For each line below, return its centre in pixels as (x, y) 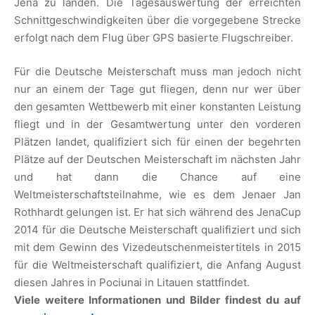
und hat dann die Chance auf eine (157, 176)
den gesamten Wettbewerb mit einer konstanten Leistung (157, 106)
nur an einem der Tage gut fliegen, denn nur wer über (157, 89)
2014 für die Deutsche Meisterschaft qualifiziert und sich (157, 229)
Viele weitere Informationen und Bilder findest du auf (157, 300)
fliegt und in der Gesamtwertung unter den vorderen (157, 124)
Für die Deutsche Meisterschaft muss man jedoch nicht (157, 71)
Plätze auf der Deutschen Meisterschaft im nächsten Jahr (157, 159)
